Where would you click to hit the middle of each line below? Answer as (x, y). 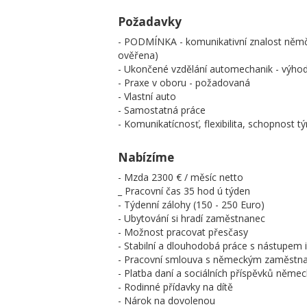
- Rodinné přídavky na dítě (175, 286)
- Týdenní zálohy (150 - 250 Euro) (191, 204)
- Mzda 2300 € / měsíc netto (181, 177)
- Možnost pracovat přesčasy (183, 232)
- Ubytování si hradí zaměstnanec (192, 218)
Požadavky (150, 21)
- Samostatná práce (162, 110)
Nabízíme (146, 157)
